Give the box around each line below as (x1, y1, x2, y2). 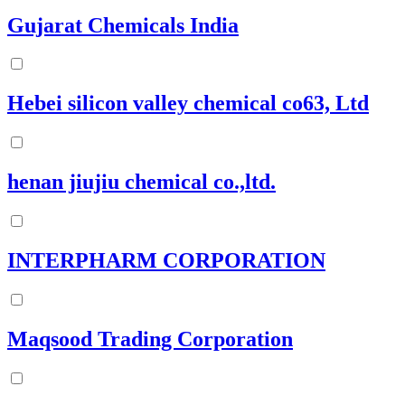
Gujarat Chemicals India (7, 13, 239, 37)
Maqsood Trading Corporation (7, 326, 293, 351)
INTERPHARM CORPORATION (7, 248, 325, 272)
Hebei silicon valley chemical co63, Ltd (7, 91, 369, 116)
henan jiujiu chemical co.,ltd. (7, 170, 276, 194)
